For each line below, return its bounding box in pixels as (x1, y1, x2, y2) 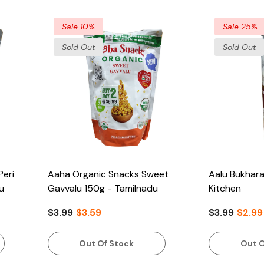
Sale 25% (223, 21, 258, 32)
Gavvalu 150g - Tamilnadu (84, 181, 158, 194)
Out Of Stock (79, 238, 134, 249)
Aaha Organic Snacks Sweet (47, 167, 169, 180)
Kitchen (209, 181, 241, 194)
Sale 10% (61, 21, 95, 32)
